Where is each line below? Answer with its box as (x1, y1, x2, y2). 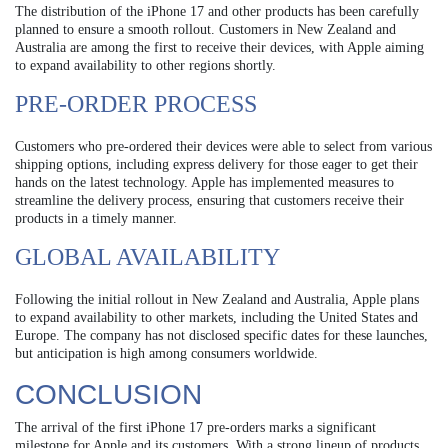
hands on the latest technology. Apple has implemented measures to (15, 175, 394, 191)
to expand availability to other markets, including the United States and (15, 310, 418, 326)
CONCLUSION (15, 379, 202, 411)
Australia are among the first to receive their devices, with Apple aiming (15, 40, 424, 56)
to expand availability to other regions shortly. (15, 58, 276, 74)
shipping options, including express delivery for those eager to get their (15, 157, 418, 173)
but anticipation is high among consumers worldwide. (15, 346, 318, 362)
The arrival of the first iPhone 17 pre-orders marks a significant (15, 420, 376, 436)
